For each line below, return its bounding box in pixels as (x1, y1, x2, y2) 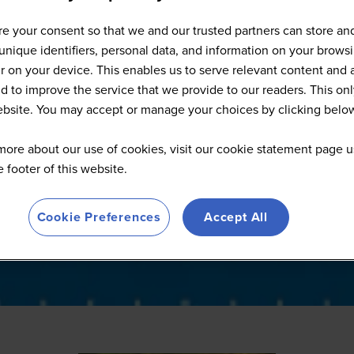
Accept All (204, 208, 268, 227)
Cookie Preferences (36, 208, 161, 227)
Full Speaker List (82, 13, 272, 52)
